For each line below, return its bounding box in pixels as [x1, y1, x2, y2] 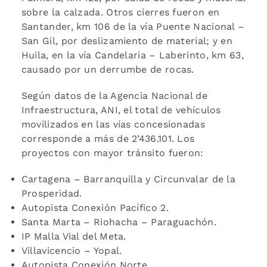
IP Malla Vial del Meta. [21, 230, 126, 242]
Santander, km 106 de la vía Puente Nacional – [21, 20, 245, 32]
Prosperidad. [21, 187, 82, 199]
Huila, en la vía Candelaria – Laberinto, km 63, [21, 49, 244, 61]
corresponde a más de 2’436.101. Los [21, 132, 195, 144]
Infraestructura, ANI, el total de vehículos [21, 104, 221, 116]
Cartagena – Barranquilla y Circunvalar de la [21, 173, 236, 185]
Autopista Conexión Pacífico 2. [21, 201, 169, 213]
